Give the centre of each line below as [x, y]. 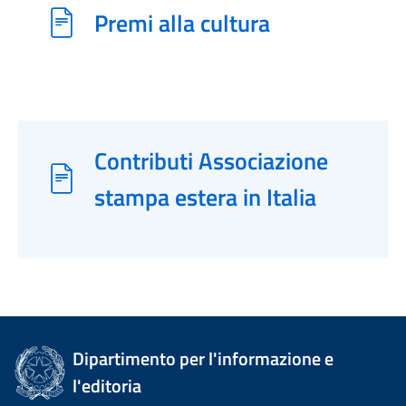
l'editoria [107, 386]
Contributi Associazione [211, 160]
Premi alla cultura [182, 23]
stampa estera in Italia [205, 197]
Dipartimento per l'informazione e [203, 358]
